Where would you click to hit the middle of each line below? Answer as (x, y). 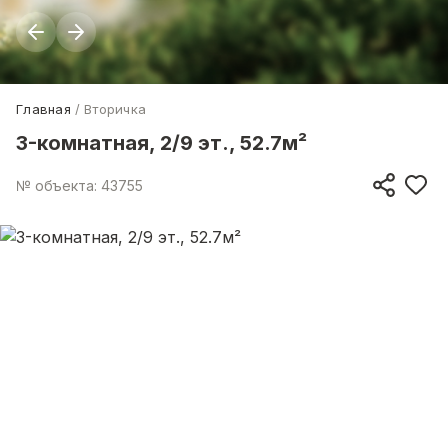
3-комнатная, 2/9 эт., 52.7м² (161, 143)
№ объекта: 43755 (79, 185)
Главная (43, 109)
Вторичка (115, 109)
